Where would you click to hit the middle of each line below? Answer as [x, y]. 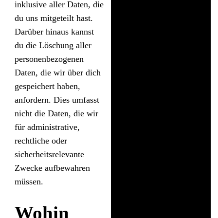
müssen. [29, 181]
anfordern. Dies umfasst [57, 100]
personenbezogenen [49, 59]
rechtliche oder [41, 140]
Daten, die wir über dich [58, 72]
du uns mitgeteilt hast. [54, 18]
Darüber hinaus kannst [54, 31]
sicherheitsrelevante [49, 154]
